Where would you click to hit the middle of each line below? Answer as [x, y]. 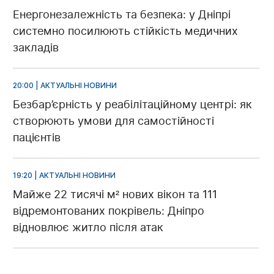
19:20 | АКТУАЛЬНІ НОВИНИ [64, 176]
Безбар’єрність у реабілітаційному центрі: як [132, 105]
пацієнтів [37, 138]
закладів [36, 48]
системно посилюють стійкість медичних [125, 31]
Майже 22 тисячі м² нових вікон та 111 [115, 194]
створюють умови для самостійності [113, 121]
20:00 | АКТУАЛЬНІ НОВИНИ [65, 86]
